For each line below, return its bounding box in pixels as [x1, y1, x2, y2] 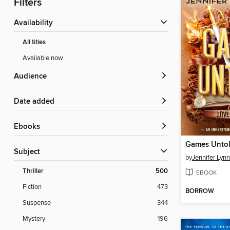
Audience [19, 72, 47, 82]
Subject [18, 147, 40, 157]
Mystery [23, 215, 45, 223]
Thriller [23, 167, 44, 176]
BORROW [185, 187, 214, 196]
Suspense [23, 199, 51, 207]
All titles [23, 38, 46, 47]
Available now [23, 54, 63, 63]
